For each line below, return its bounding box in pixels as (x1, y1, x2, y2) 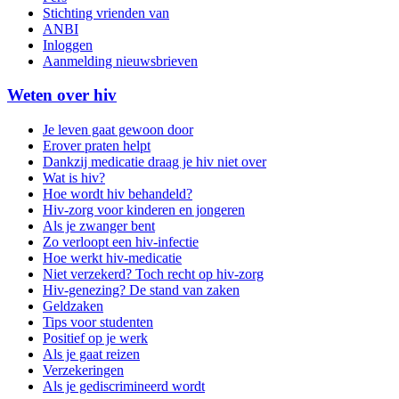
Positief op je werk (43, 330, 148, 346)
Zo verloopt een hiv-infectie (43, 233, 199, 249)
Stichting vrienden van (43, 4, 169, 20)
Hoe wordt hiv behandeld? (43, 185, 192, 201)
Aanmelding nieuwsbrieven (43, 53, 198, 69)
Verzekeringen (43, 362, 124, 378)
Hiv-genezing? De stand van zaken (43, 281, 240, 297)
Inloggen (43, 37, 93, 53)
